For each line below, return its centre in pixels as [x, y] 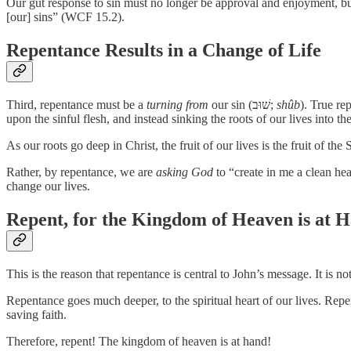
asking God [185, 172]
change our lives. [48, 186]
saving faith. [36, 314]
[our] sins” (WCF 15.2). [65, 16]
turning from [177, 104]
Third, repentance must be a [76, 104]
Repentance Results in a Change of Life [164, 50]
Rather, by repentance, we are [81, 172]
